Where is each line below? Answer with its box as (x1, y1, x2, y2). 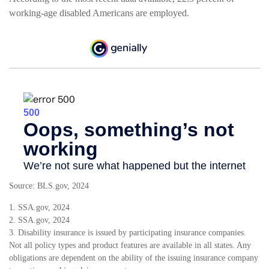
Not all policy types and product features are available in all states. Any (9, 241, 251, 250)
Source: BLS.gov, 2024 (9, 181, 89, 191)
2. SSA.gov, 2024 (9, 216, 70, 225)
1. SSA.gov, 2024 (9, 203, 70, 213)
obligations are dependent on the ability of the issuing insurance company (9, 253, 258, 263)
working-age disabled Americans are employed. (9, 8, 189, 19)
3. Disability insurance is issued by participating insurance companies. (9, 228, 246, 238)
